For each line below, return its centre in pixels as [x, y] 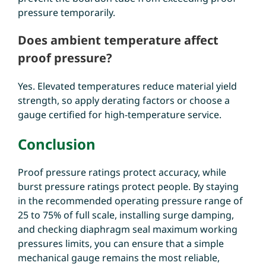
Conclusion [56, 144]
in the [31, 200]
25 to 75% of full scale [66, 215]
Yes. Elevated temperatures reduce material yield [127, 86]
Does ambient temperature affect [118, 40]
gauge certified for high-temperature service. [119, 114]
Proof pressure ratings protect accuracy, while [122, 172]
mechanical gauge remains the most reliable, [118, 257]
